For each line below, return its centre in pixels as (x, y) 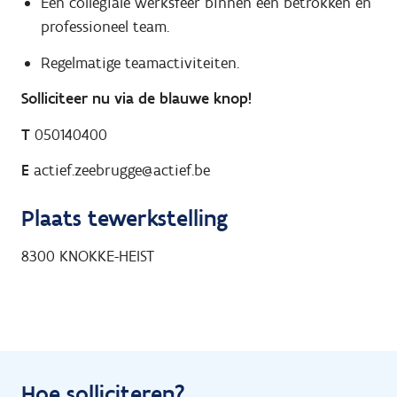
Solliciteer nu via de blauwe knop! (136, 99)
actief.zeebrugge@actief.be (120, 171)
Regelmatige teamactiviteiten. (140, 62)
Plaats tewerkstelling (125, 218)
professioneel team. (105, 27)
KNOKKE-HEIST (107, 256)
